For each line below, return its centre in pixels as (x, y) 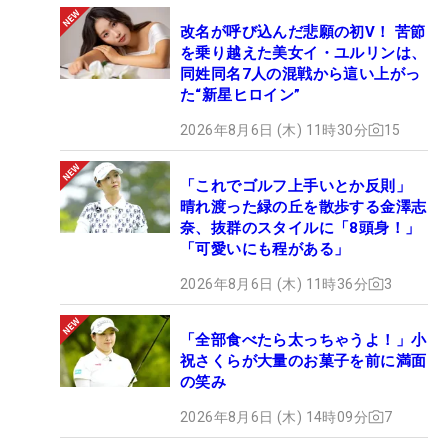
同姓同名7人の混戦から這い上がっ (300, 73)
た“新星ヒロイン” (240, 94)
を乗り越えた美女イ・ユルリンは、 (303, 52)
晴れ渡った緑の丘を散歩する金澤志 (303, 206)
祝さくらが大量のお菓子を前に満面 (303, 360)
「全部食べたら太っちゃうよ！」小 (303, 339)
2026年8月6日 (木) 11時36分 (274, 283)
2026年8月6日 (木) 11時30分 (274, 129)
